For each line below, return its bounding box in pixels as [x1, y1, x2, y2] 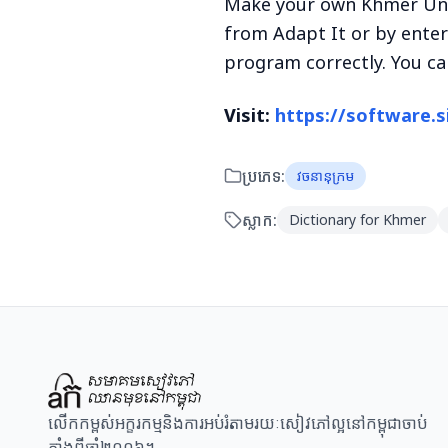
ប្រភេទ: [242, 165, 285, 188]
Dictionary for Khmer [289, 210, 426, 230]
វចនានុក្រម [297, 166, 354, 186]
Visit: [224, 103, 275, 128]
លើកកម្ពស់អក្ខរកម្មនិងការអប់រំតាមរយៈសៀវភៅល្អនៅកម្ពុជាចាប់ [48, 412, 427, 435]
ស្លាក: [242, 209, 277, 232]
